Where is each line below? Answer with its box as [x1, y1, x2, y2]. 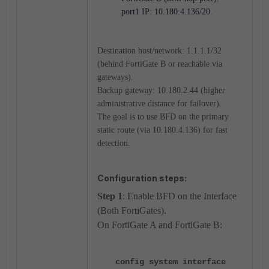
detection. [97, 139, 130, 148]
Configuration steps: [97, 173, 187, 183]
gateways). [97, 73, 133, 82]
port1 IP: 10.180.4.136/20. [121, 7, 213, 16]
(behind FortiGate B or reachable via [97, 59, 222, 68]
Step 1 [97, 191, 122, 201]
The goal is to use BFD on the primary [97, 112, 229, 121]
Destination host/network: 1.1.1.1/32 [97, 46, 222, 55]
